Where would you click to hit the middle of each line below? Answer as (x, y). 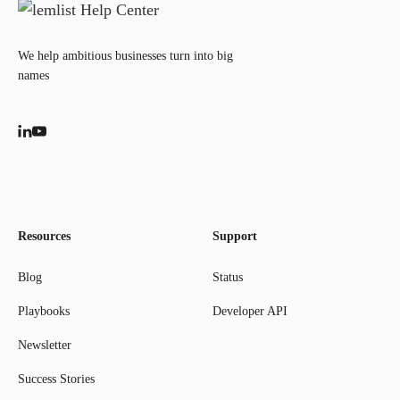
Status (228, 278)
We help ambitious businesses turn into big (125, 56)
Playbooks (44, 312)
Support (235, 237)
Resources (44, 237)
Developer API (250, 312)
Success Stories (56, 379)
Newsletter (45, 346)
